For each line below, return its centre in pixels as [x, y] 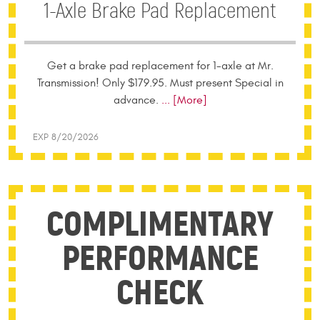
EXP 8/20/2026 [66, 137]
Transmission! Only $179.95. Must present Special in [160, 83]
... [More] [182, 100]
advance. [136, 100]
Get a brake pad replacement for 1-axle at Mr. [160, 66]
